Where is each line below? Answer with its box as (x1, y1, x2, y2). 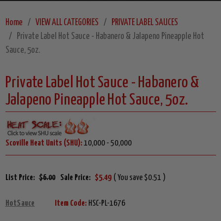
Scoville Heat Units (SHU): (5, 139, 82, 148)
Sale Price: (60, 174, 91, 183)
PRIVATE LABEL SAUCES (111, 18, 178, 28)
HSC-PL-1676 (86, 199, 125, 208)
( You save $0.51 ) (113, 174, 166, 183)
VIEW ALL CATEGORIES (35, 18, 99, 28)
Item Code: (54, 199, 87, 208)
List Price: (5, 174, 35, 183)
